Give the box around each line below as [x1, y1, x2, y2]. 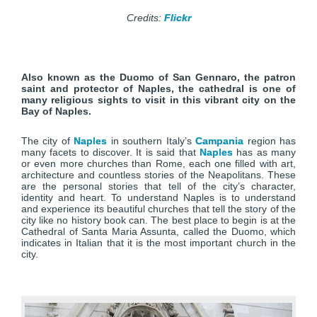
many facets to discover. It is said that [21, 146, 200, 158]
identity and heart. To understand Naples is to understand [21, 192, 296, 203]
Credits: [126, 12, 164, 23]
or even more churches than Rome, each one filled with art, [21, 158, 296, 169]
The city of [21, 135, 74, 146]
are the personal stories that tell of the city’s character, [21, 180, 296, 192]
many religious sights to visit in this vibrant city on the [21, 94, 296, 105]
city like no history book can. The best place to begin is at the [21, 214, 296, 226]
